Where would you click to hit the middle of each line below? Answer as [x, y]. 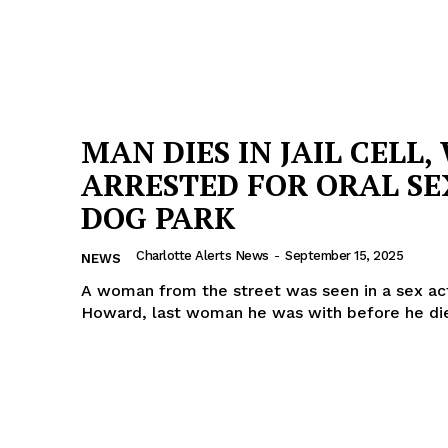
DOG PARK [158, 217]
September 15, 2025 [344, 255]
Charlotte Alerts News [202, 255]
